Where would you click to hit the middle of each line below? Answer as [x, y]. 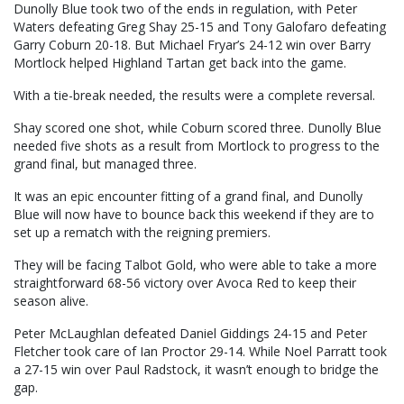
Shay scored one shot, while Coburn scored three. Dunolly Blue [197, 128]
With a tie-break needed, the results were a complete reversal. [194, 96]
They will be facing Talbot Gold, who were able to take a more [195, 265]
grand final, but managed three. [105, 164]
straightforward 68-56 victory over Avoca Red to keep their [185, 283]
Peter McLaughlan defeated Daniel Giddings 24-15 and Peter [190, 334]
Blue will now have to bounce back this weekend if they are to [194, 215]
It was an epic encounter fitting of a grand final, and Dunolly [188, 197]
